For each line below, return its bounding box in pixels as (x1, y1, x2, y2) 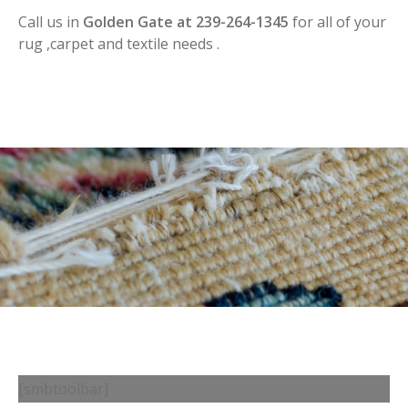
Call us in (18, 12, 83, 32)
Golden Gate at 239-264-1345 (83, 12, 289, 32)
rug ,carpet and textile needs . (18, 34, 219, 54)
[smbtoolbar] (18, 379, 108, 399)
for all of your (289, 12, 386, 32)
